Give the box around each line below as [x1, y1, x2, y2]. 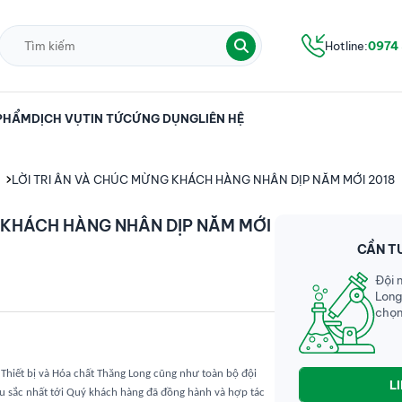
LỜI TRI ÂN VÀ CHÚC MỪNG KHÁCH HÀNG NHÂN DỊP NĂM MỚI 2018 [11, 172, 395, 187]
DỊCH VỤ [31, 111, 83, 126]
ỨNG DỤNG [131, 111, 198, 126]
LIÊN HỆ [197, 111, 244, 126]
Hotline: [325, 39, 369, 53]
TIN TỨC [82, 111, 132, 126]
